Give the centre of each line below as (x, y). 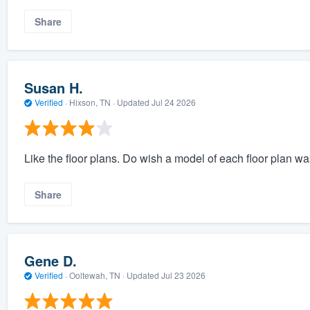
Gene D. (50, 261)
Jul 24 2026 (173, 102)
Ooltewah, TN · (97, 275)
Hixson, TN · (92, 102)
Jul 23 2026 (183, 275)
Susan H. (53, 88)
